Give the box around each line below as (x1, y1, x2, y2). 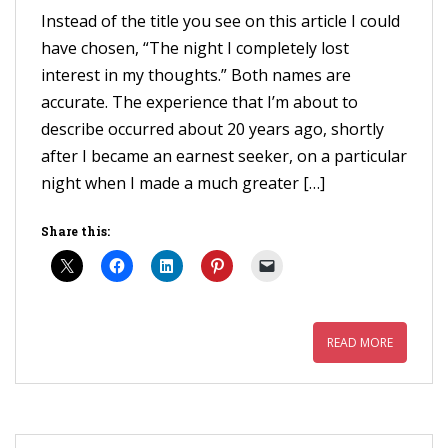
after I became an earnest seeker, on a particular (41, 144, 407, 167)
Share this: (41, 222, 110, 239)
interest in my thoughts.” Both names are (41, 63, 351, 86)
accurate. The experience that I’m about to (41, 90, 358, 113)
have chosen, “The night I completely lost (41, 36, 349, 59)
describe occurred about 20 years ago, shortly (41, 117, 384, 140)
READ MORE (327, 333, 393, 351)
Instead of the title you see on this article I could (41, 9, 400, 32)
